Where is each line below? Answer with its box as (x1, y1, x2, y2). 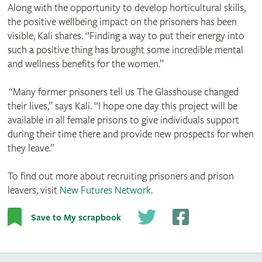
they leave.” (7, 142, 54, 155)
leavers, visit (7, 184, 60, 197)
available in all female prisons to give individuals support (7, 114, 239, 127)
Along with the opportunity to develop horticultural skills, (7, 2, 246, 15)
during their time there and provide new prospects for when (7, 128, 254, 141)
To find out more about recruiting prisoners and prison (7, 170, 234, 183)
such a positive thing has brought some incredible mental (7, 44, 243, 57)
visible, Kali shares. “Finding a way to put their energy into (7, 30, 244, 43)
